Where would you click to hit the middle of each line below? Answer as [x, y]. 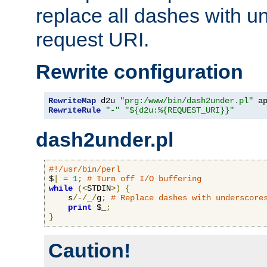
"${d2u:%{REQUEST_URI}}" [179, 110]
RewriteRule [74, 110]
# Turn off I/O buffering [144, 178]
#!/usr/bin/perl [85, 169]
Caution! [89, 250]
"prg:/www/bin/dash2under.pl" [187, 100]
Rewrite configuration [139, 71]
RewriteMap [72, 100]
